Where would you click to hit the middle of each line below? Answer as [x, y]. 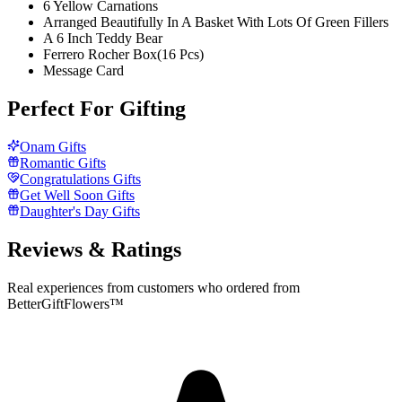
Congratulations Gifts [80, 179]
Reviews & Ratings [94, 249]
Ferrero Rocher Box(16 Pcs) [123, 54]
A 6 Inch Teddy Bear [103, 38]
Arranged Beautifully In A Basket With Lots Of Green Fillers [216, 22]
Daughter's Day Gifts [80, 211]
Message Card [83, 70]
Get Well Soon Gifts [77, 195]
